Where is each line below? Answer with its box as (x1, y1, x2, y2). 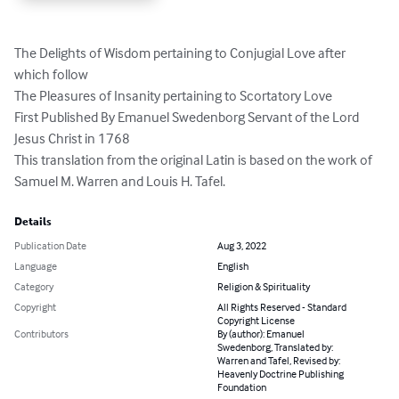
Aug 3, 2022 (217, 239, 266, 253)
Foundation (217, 380, 266, 395)
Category (14, 280, 53, 294)
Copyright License (217, 313, 295, 328)
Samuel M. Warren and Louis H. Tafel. (14, 172, 225, 191)
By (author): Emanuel (217, 327, 305, 341)
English (217, 259, 248, 273)
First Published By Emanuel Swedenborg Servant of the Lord (14, 108, 362, 126)
